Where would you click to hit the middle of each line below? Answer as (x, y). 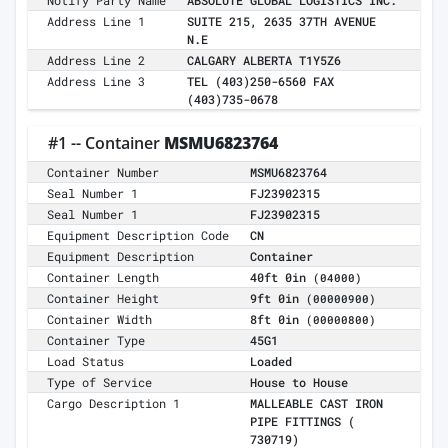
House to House (299, 382)
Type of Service (100, 382)
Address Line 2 (96, 60)
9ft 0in (278, 298)
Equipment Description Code (138, 235)
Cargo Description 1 (114, 403)
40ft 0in (281, 277)
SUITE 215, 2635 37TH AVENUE (281, 21)
